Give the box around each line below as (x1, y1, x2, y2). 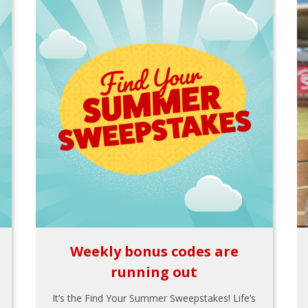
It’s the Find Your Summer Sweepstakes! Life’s (52, 291, 256, 305)
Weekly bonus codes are (69, 242, 239, 261)
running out (111, 263, 197, 281)
